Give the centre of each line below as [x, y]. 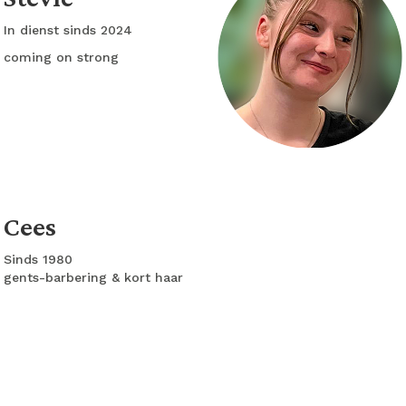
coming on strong [61, 57]
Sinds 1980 [40, 259]
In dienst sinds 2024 [68, 30]
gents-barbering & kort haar [93, 277]
